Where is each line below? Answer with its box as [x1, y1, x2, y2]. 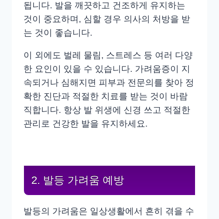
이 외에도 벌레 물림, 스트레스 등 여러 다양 [23, 50, 193, 61]
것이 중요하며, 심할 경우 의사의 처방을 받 [23, 14, 190, 24]
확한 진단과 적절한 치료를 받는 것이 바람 [23, 91, 188, 102]
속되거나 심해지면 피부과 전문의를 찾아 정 [23, 78, 194, 88]
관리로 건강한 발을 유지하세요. [23, 119, 148, 129]
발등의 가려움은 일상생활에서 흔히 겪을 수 [23, 206, 194, 216]
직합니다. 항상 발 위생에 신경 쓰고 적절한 [23, 105, 190, 115]
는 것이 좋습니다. [23, 28, 92, 38]
